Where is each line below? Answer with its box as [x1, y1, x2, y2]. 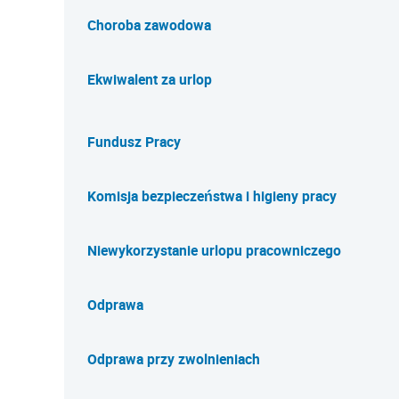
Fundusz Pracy [87, 132, 181, 151]
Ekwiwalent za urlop [87, 69, 212, 89]
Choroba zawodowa [87, 15, 211, 35]
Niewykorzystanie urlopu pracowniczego [87, 240, 341, 260]
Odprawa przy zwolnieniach [87, 349, 260, 369]
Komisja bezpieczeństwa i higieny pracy [87, 186, 337, 206]
